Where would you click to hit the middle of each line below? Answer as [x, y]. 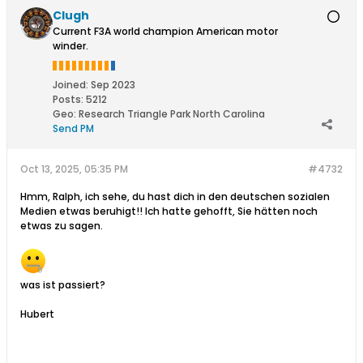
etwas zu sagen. [62, 225]
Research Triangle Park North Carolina [172, 113]
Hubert [37, 314]
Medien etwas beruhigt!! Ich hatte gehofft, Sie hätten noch [169, 211]
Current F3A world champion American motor [165, 31]
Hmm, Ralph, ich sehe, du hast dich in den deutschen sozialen [175, 196]
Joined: [70, 84]
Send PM [73, 128]
